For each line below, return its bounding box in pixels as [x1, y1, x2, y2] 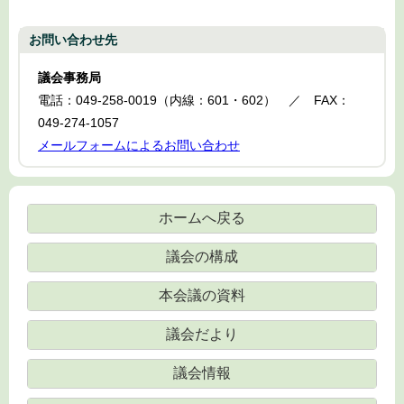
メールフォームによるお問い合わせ [38, 138, 240, 153]
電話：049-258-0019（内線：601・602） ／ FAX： [38, 93, 350, 108]
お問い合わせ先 [29, 32, 117, 48]
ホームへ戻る [159, 210, 245, 226]
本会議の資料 [159, 288, 245, 304]
